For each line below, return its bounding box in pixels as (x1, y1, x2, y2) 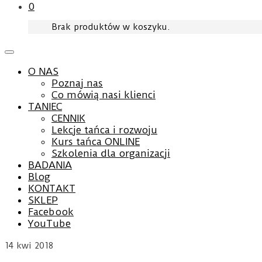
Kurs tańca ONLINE (51, 136, 140, 147)
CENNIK (51, 112, 85, 124)
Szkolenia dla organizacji (51, 147, 170, 159)
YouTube (28, 218, 71, 229)
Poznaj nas (51, 77, 103, 89)
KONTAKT (28, 182, 75, 194)
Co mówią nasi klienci (51, 89, 156, 101)
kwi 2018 (13, 240, 53, 251)
